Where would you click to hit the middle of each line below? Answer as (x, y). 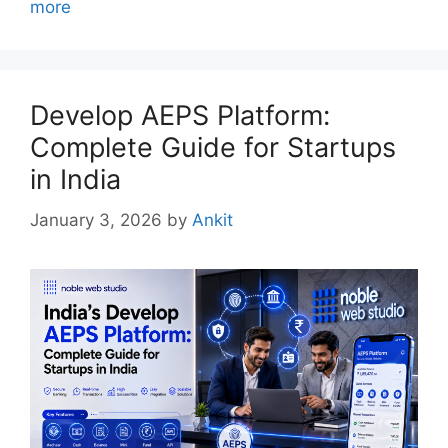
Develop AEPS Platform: (180, 116)
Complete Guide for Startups (213, 148)
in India (75, 180)
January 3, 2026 (96, 219)
